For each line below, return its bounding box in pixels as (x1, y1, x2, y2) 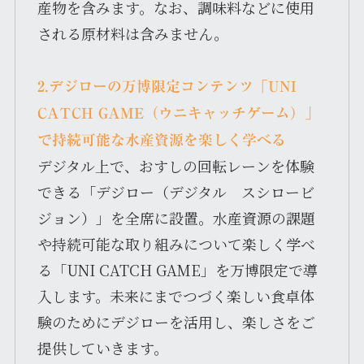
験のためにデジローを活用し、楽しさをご (37, 310, 315, 332)
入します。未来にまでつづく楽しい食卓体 (37, 284, 314, 306)
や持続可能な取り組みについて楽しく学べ (37, 232, 315, 254)
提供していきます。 (37, 336, 168, 358)
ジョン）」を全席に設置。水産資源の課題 (37, 206, 315, 228)
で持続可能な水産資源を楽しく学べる (37, 132, 286, 147)
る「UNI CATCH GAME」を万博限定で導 (37, 258, 318, 280)
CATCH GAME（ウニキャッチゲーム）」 (37, 105, 319, 120)
